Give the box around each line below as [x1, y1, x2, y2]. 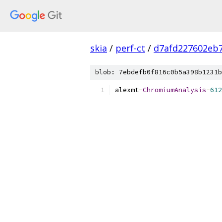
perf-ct [115, 42, 145, 54]
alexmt [115, 86, 139, 94]
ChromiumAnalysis [143, 86, 206, 94]
